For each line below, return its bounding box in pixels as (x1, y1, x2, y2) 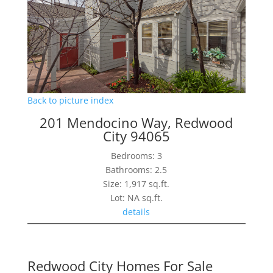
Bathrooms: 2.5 (105, 164, 168, 176)
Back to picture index (27, 94, 113, 107)
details (122, 206, 151, 218)
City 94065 (102, 127, 170, 146)
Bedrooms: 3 (110, 150, 162, 162)
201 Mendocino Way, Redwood (40, 113, 233, 132)
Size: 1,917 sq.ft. (103, 178, 170, 190)
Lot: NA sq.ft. (110, 192, 163, 204)
